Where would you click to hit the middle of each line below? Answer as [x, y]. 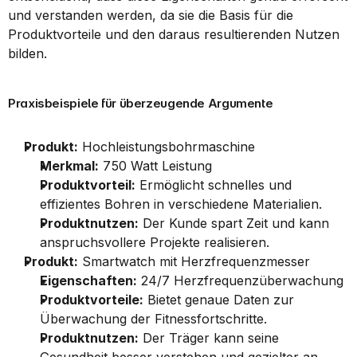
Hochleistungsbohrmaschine [167, 147]
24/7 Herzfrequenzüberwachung [240, 280]
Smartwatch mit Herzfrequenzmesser [194, 261]
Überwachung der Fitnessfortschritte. [153, 319]
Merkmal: [69, 166]
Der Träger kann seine [209, 338]
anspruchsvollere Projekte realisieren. [155, 242]
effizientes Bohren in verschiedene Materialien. [181, 204]
